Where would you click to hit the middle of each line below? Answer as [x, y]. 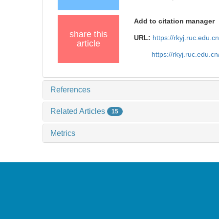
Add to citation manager [175, 21]
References [70, 89]
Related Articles [79, 111]
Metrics [63, 133]
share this [88, 34]
